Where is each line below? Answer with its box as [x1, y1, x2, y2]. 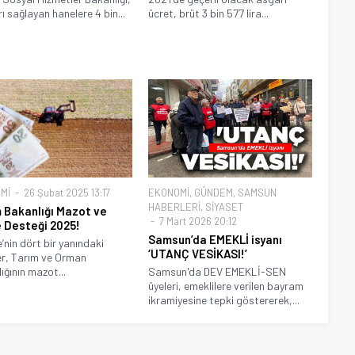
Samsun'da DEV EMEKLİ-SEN [148, 265, 287, 279]
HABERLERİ [148, 200, 201, 214]
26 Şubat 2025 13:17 [21, 186, 110, 200]
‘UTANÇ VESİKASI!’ [148, 246, 248, 261]
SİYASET [205, 200, 244, 214]
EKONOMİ [148, 186, 190, 200]
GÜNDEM [194, 186, 234, 200]
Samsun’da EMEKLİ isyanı [148, 232, 283, 247]
